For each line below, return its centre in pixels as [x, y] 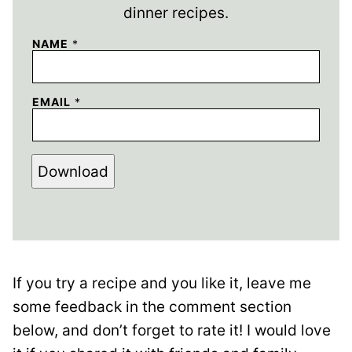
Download [73, 171]
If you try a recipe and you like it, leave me [162, 284]
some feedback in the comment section [152, 307]
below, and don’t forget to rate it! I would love [172, 331]
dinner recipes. [176, 13]
